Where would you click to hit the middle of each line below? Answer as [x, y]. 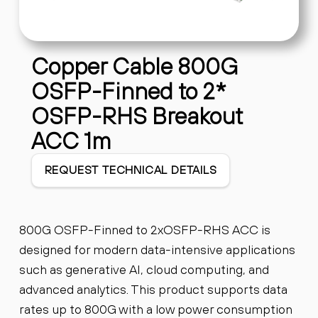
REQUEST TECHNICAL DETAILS [131, 170]
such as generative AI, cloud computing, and [144, 269]
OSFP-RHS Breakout [137, 116]
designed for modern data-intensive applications [157, 249]
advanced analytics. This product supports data [153, 289]
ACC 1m [72, 141]
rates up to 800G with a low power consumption [155, 309]
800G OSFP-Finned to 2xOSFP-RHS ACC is [144, 229]
